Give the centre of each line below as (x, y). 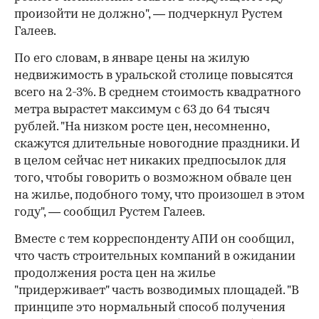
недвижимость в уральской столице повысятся (154, 76)
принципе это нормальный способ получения (150, 308)
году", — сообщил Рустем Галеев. (110, 213)
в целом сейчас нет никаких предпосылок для (150, 161)
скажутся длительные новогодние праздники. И (157, 144)
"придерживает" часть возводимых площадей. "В (157, 291)
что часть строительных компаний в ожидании (155, 257)
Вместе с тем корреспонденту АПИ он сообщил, (154, 240)
